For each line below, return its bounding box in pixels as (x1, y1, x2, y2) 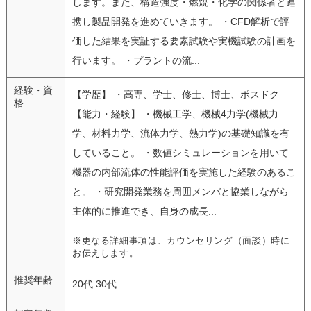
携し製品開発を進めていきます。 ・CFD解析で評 (72, 15, 289, 27)
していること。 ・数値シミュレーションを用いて (72, 146, 289, 158)
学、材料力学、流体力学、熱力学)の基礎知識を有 (72, 127, 289, 139)
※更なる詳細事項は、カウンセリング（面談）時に (72, 235, 290, 246)
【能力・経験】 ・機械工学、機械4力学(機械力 (72, 108, 278, 119)
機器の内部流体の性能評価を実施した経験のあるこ (72, 166, 296, 178)
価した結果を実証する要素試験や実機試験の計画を (72, 35, 296, 47)
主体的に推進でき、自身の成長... (72, 205, 217, 217)
